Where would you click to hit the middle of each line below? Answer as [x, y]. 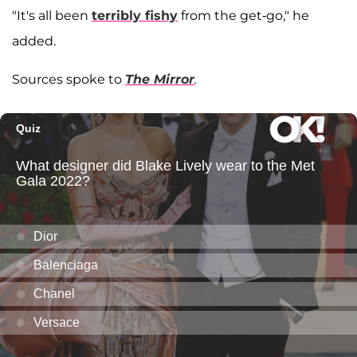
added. [34, 41]
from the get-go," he [243, 16]
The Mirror [160, 80]
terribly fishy [135, 16]
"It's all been [52, 16]
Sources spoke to [69, 80]
